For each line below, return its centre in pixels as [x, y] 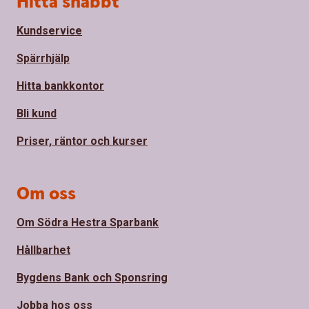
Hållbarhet [43, 250]
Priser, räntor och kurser [82, 141]
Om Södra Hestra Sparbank [88, 223]
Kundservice [49, 31]
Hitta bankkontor [60, 86]
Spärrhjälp [43, 59]
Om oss [46, 195]
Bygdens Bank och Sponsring [92, 278]
